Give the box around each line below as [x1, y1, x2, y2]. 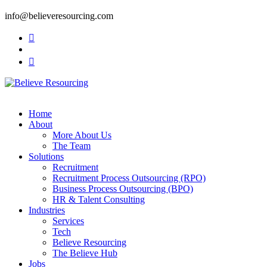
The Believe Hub [52, 247, 117, 258]
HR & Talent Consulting [52, 194, 145, 204]
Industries [29, 204, 65, 215]
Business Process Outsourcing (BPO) [52, 183, 193, 194]
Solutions [29, 151, 64, 162]
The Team [52, 140, 91, 151]
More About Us [52, 129, 111, 140]
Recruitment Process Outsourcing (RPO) [52, 172, 206, 183]
